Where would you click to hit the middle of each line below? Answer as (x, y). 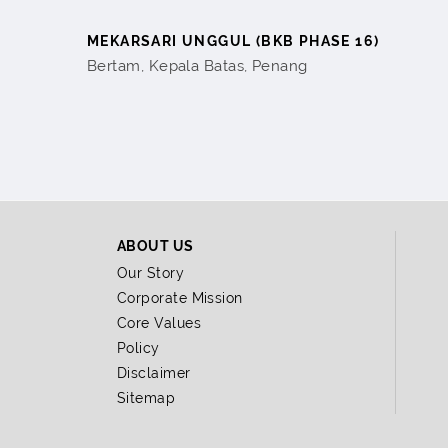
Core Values (159, 322)
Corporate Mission (180, 297)
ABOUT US (155, 245)
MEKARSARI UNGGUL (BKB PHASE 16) (233, 40)
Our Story (151, 272)
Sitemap (146, 397)
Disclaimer (154, 372)
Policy (138, 347)
